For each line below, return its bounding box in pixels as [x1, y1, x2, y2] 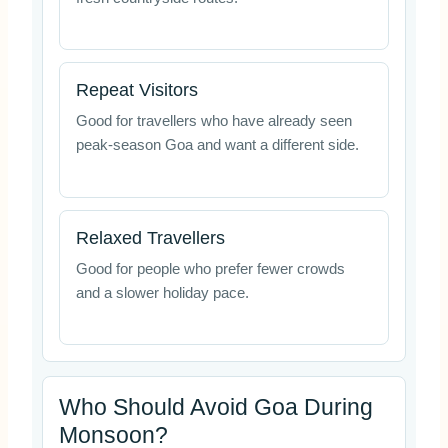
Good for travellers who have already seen [75, 113, 352, 130]
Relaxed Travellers [75, 227, 225, 248]
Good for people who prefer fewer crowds [75, 260, 345, 277]
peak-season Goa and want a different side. [75, 137, 359, 154]
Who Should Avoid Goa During [58, 394, 373, 421]
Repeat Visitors [75, 80, 198, 101]
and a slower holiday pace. [75, 284, 249, 301]
